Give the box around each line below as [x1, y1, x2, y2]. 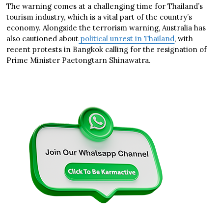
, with [174, 33, 193, 43]
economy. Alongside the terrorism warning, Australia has [6, 23, 206, 32]
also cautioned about [6, 33, 79, 43]
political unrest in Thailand [79, 33, 175, 43]
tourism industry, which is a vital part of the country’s [6, 12, 192, 22]
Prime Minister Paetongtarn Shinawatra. [6, 55, 151, 65]
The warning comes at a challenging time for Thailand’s [6, 1, 203, 11]
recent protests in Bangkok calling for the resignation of [6, 44, 207, 54]
